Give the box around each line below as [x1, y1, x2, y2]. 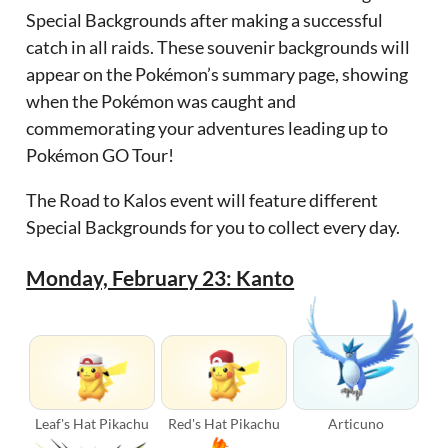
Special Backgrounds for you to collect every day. [26, 216, 401, 239]
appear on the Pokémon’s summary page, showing [26, 63, 409, 86]
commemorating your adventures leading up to [26, 117, 389, 140]
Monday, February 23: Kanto [26, 265, 295, 291]
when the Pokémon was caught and [26, 90, 297, 113]
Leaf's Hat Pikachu [35, 415, 150, 433]
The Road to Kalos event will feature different [26, 189, 379, 212]
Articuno [327, 415, 384, 433]
